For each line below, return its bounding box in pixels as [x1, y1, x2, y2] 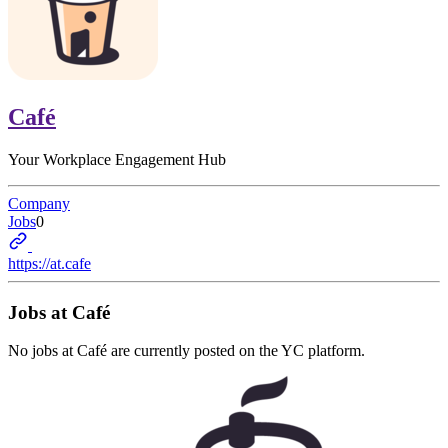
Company [8, 194, 70, 212]
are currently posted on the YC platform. [107, 342, 365, 360]
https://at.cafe [8, 254, 91, 272]
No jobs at [8, 342, 77, 360]
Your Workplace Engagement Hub [8, 150, 226, 168]
